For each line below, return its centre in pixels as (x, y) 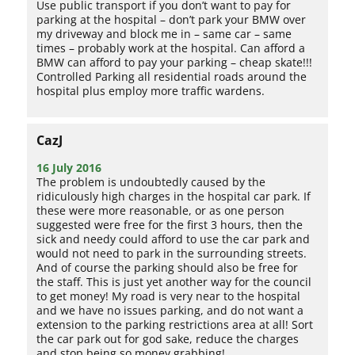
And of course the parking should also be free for (168, 267)
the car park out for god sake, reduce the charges (168, 338)
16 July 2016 (69, 167)
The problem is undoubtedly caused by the (151, 181)
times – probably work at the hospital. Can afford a (171, 48)
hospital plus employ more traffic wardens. (151, 90)
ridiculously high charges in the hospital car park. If (174, 196)
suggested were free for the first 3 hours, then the (170, 224)
